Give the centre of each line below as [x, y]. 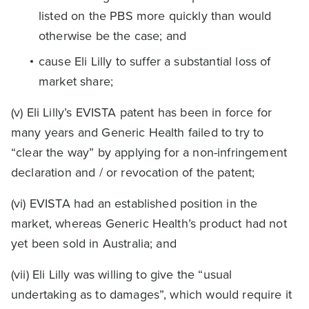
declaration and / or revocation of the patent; [133, 172]
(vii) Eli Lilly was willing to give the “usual [122, 275]
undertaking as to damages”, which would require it [152, 295]
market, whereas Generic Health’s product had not [149, 223]
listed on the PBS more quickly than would [155, 16]
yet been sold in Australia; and [94, 243]
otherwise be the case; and [113, 36]
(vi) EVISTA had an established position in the [134, 203]
